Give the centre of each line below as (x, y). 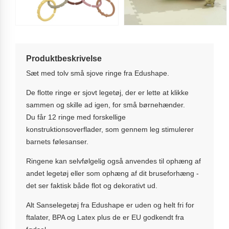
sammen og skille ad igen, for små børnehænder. (106, 105)
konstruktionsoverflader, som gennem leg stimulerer (110, 130)
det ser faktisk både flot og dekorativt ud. (92, 186)
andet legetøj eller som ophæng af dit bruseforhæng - (112, 174)
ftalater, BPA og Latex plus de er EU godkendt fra (105, 217)
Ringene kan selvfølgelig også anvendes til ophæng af (113, 161)
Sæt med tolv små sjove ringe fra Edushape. (98, 73)
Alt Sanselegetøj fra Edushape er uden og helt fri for (110, 205)
